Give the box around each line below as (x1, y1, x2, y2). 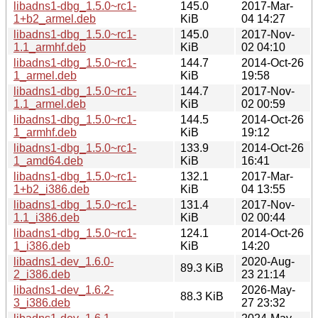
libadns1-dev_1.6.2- (13, 283, 114, 296)
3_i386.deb (13, 296, 70, 309)
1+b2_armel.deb (13, 12, 96, 25)
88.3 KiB (180, 290, 224, 302)
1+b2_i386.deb (13, 182, 89, 195)
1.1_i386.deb (13, 211, 79, 224)
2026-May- (241, 283, 295, 296)
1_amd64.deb (13, 154, 83, 167)
